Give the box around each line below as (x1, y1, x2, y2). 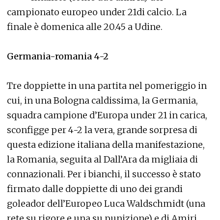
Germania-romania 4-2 (7, 51, 109, 62)
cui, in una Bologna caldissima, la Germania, (7, 95, 198, 106)
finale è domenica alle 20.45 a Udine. (7, 21, 163, 32)
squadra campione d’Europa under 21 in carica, (7, 110, 207, 121)
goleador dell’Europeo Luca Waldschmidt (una (7, 198, 205, 209)
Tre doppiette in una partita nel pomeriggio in (7, 80, 207, 91)
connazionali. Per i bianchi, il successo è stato (7, 168, 201, 180)
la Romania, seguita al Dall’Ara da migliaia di (7, 154, 198, 165)
